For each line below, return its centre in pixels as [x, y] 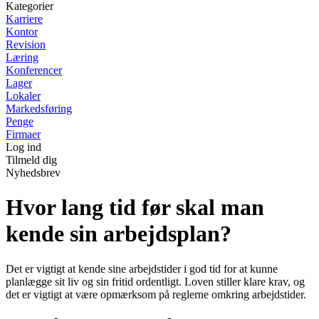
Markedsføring [39, 109]
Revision [26, 45]
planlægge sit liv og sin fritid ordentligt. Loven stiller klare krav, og [155, 281]
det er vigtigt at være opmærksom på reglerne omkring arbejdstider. [156, 294]
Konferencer [34, 70]
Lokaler [23, 96]
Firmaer [23, 134]
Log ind [23, 147]
